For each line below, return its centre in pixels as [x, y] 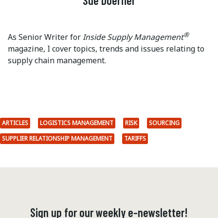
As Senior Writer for [45, 37]
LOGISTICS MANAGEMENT [77, 123]
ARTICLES [15, 123]
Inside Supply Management [133, 37]
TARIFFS [135, 139]
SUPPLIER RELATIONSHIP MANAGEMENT [57, 139]
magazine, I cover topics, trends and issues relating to [106, 49]
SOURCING [164, 123]
